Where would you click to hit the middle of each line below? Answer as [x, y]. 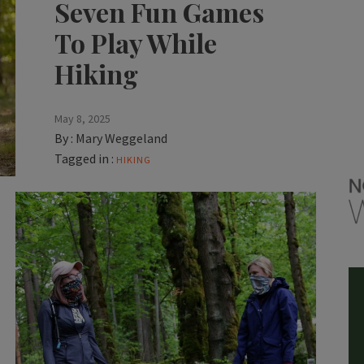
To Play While [135, 43]
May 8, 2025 [82, 119]
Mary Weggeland [121, 139]
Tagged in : [84, 159]
